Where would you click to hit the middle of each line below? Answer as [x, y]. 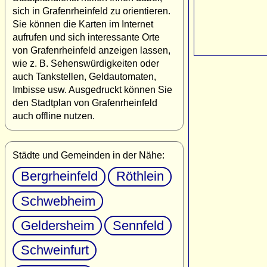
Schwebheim [58, 201]
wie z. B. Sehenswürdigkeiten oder [86, 63]
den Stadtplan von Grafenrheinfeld [85, 103]
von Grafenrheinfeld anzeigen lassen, [91, 50]
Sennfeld [138, 225]
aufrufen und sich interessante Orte [86, 37]
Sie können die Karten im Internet [83, 24]
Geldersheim [57, 225]
